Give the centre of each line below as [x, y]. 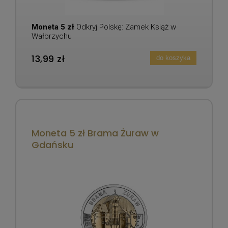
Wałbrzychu [52, 36]
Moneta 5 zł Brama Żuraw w [95, 133]
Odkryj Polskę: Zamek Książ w [126, 27]
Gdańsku [52, 145]
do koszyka [173, 58]
